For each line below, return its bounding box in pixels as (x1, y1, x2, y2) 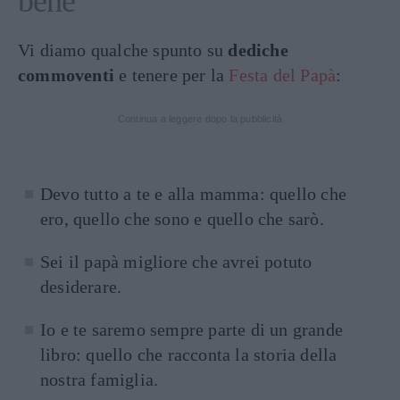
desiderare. (40, 277, 122, 296)
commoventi (18, 65, 114, 85)
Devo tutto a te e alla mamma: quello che (40, 184, 347, 204)
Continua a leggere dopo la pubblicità (117, 113, 283, 124)
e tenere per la (114, 65, 229, 85)
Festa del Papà (229, 65, 337, 85)
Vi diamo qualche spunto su (18, 40, 229, 60)
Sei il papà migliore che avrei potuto (40, 252, 312, 271)
